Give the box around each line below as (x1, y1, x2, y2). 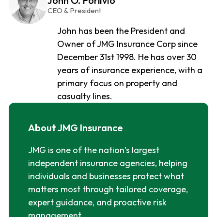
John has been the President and (57, 25, 185, 37)
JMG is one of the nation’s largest (28, 144, 159, 156)
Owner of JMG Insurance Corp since (57, 38, 198, 50)
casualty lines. (57, 91, 112, 102)
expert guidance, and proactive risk (28, 197, 167, 208)
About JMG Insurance (28, 122, 123, 134)
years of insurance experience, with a (57, 64, 202, 76)
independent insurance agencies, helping (28, 157, 187, 169)
